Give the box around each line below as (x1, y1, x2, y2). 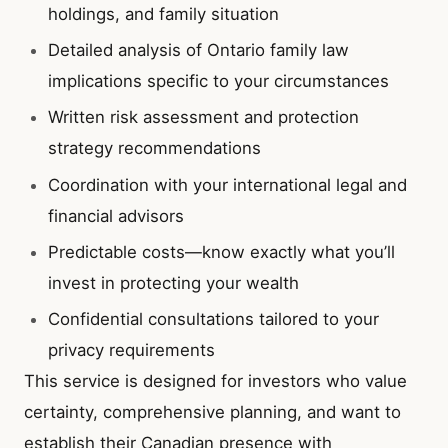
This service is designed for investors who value (24, 370, 407, 391)
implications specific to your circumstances (47, 71, 389, 92)
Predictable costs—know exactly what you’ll (47, 241, 395, 262)
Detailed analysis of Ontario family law (47, 40, 349, 61)
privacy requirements (47, 339, 215, 360)
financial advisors (47, 205, 184, 226)
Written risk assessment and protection (47, 107, 359, 128)
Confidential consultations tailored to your (47, 308, 379, 329)
